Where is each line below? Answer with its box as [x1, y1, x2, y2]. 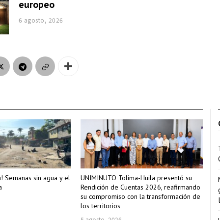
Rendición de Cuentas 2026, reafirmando [81, 182, 201, 192]
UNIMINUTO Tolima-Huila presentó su [81, 173, 192, 182]
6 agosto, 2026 [18, 15, 63, 24]
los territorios [81, 201, 121, 210]
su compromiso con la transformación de [81, 192, 201, 201]
